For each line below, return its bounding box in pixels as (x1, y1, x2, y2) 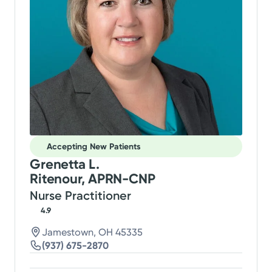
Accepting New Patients (47, 141, 141, 152)
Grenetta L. (30, 156, 100, 173)
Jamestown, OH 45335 (42, 226, 143, 239)
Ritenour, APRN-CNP (30, 171, 155, 188)
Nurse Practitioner (30, 188, 132, 203)
